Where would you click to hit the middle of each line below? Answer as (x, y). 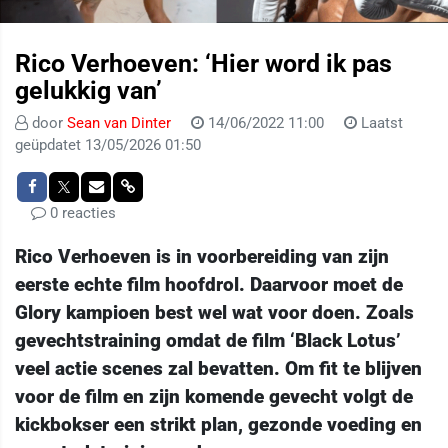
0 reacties (81, 212)
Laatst (380, 122)
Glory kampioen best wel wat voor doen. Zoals (214, 312)
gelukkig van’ (88, 90)
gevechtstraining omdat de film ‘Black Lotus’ (208, 340)
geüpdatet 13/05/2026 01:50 (108, 144)
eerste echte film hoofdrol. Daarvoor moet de (209, 284)
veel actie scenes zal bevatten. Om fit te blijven (218, 368)
